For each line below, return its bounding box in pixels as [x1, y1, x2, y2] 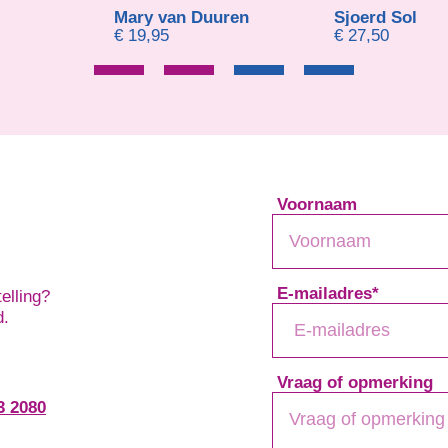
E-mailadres [271, 283, 372, 303]
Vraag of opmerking [271, 372, 433, 392]
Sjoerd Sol [334, 7, 417, 27]
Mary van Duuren [114, 7, 249, 27]
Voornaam [271, 194, 357, 214]
